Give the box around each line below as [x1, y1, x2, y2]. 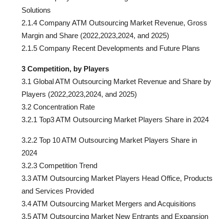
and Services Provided [22, 186, 94, 195]
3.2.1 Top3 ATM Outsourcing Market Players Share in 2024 [22, 115, 209, 124]
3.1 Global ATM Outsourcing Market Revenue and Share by [22, 77, 211, 86]
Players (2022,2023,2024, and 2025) [22, 89, 137, 98]
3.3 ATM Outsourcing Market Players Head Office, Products [22, 174, 213, 182]
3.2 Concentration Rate [22, 102, 95, 111]
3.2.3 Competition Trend [22, 161, 97, 170]
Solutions [22, 5, 51, 14]
